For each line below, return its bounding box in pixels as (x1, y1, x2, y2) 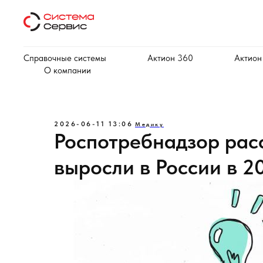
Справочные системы (23, 53, 106, 63)
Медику (135, 120, 164, 127)
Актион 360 (147, 53, 193, 63)
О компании (44, 65, 91, 76)
